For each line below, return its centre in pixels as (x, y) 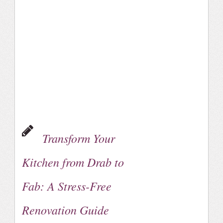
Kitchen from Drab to (73, 162)
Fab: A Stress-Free (66, 185)
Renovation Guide (65, 209)
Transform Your (78, 138)
